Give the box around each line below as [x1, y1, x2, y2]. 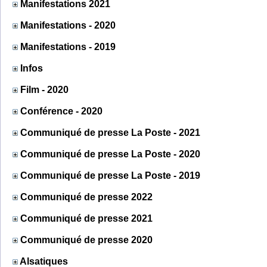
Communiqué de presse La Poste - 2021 [20, 127, 200, 138]
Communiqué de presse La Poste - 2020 [20, 148, 200, 159]
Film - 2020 [20, 84, 69, 95]
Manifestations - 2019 [20, 41, 116, 52]
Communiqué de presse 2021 [20, 213, 153, 223]
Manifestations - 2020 [20, 20, 116, 30]
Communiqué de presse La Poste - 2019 [20, 170, 200, 181]
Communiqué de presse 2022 [20, 191, 153, 202]
